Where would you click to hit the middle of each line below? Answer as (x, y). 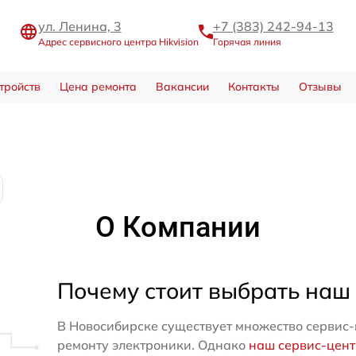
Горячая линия (247, 41)
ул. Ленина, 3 (79, 26)
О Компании (178, 228)
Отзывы (320, 87)
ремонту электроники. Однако (153, 345)
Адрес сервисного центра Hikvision (118, 41)
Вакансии (182, 87)
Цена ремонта (98, 87)
